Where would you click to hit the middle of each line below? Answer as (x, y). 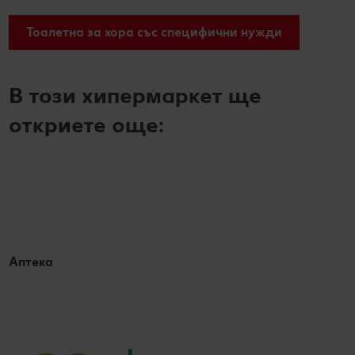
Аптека (31, 261)
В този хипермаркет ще (135, 95)
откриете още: (86, 124)
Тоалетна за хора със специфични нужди (154, 32)
